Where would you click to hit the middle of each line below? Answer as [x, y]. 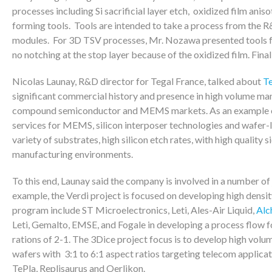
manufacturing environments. [73, 154]
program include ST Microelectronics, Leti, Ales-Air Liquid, [134, 210]
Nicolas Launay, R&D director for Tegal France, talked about [138, 81]
